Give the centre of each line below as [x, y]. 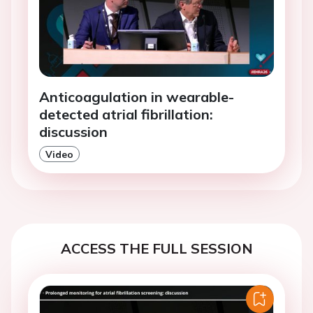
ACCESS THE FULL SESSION [156, 249]
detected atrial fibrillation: [126, 115]
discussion [73, 132]
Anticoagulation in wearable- [137, 97]
